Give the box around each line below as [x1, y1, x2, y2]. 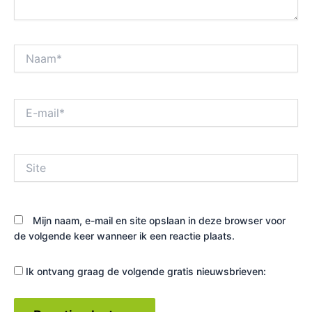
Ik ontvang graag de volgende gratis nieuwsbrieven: [23, 265, 266, 277]
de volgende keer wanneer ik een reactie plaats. [14, 229, 235, 242]
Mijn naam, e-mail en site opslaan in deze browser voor [33, 214, 286, 226]
